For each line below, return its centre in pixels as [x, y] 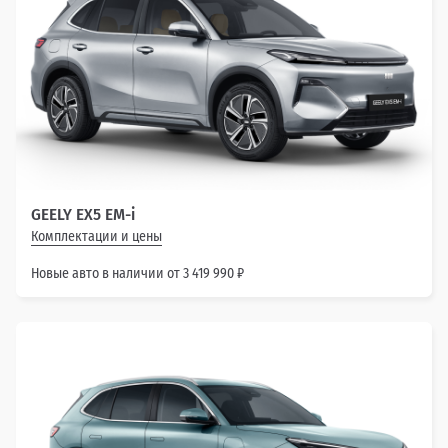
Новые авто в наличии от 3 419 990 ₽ [137, 273]
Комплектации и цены [96, 236]
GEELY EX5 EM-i [83, 214]
